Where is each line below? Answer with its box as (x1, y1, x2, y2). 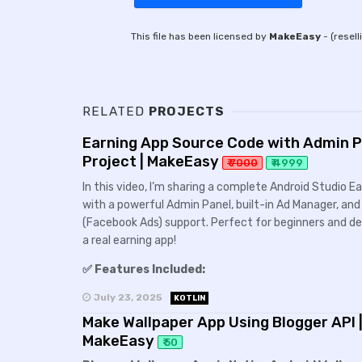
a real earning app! (82, 233, 176, 247)
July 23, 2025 (93, 291, 162, 303)
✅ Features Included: (82, 262, 205, 276)
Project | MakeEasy (82, 153, 219, 171)
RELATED (82, 103, 145, 119)
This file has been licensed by (131, 30, 269, 42)
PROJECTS (145, 103, 225, 119)
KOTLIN (173, 293, 205, 303)
